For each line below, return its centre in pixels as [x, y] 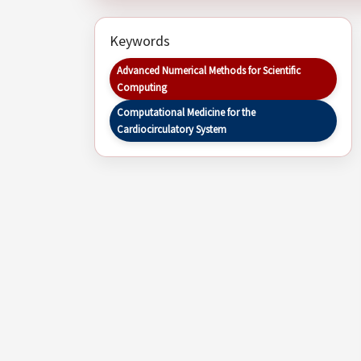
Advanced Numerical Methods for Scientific [209, 71]
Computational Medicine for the [186, 113]
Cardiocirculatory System [172, 130]
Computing [142, 88]
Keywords [140, 41]
